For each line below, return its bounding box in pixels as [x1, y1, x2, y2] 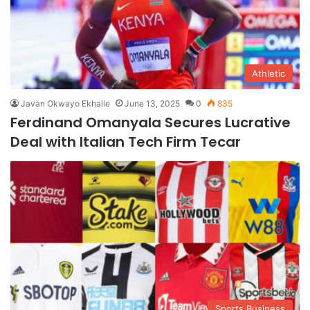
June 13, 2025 [125, 98, 180, 109]
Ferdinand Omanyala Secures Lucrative [10, 113, 291, 133]
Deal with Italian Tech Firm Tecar [10, 132, 241, 152]
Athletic [252, 68, 285, 80]
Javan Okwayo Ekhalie [21, 98, 110, 109]
